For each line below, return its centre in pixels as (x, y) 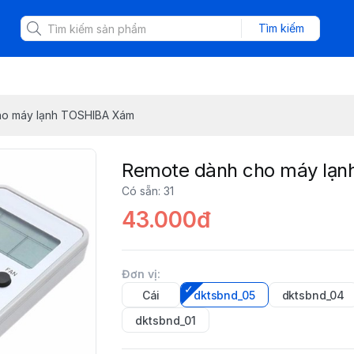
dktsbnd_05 (224, 295)
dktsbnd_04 (313, 295)
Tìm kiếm (281, 28)
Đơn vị (139, 274)
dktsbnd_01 (166, 320)
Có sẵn (140, 191)
